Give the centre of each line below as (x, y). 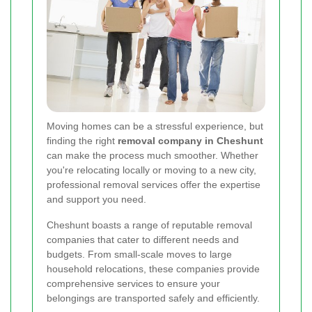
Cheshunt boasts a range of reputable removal (149, 225)
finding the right (82, 140)
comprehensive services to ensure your (133, 283)
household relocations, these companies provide (153, 268)
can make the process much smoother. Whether (153, 155)
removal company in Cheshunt (190, 140)
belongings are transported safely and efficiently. (153, 298)
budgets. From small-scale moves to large (139, 254)
